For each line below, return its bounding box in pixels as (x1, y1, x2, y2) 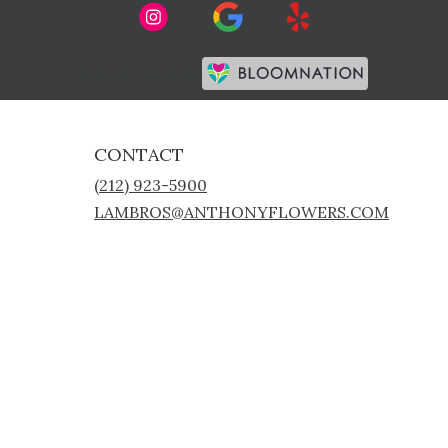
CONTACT (94, 143, 184, 167)
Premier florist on (80, 65, 202, 84)
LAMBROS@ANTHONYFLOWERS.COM (94, 202, 389, 223)
